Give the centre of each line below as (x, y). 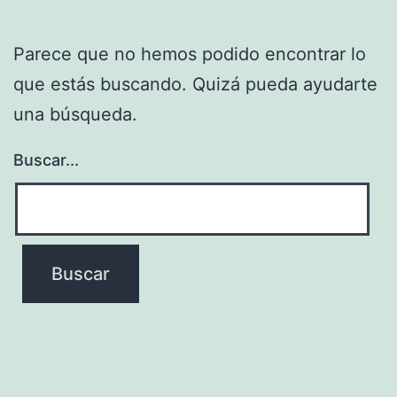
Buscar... (46, 160)
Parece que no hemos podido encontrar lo (190, 54)
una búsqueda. (75, 114)
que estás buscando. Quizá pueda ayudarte (195, 84)
